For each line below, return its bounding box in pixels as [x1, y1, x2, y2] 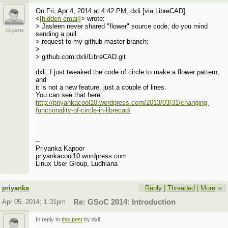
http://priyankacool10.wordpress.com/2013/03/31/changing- [36, 99, 210, 107]
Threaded [167, 184, 195, 192]
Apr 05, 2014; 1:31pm [2, 198, 66, 206]
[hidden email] [40, 15, 81, 23]
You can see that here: [36, 91, 103, 99]
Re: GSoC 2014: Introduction [73, 198, 176, 207]
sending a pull [36, 30, 77, 38]
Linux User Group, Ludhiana [36, 160, 118, 168]
